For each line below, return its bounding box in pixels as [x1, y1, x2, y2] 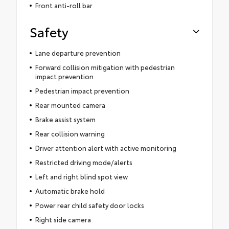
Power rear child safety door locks [35, 200, 144, 210]
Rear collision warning [35, 129, 105, 139]
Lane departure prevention [35, 48, 121, 58]
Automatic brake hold [35, 186, 105, 196]
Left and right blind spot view [35, 172, 128, 181]
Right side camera [35, 215, 91, 224]
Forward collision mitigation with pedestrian [35, 62, 175, 72]
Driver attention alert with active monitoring [35, 143, 176, 153]
